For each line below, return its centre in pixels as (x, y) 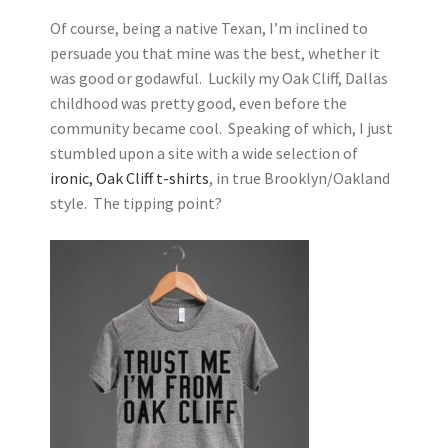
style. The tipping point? (136, 203)
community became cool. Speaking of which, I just (221, 128)
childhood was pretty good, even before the (198, 103)
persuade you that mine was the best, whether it (215, 53)
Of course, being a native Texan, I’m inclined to (209, 28)
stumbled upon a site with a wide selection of (204, 153)
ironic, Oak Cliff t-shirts (129, 178)
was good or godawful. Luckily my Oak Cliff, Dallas (219, 78)
